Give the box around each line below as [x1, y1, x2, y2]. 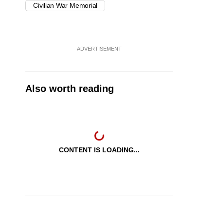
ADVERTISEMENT [76, 46, 122, 52]
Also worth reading [25, 83, 114, 94]
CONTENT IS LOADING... [58, 146, 140, 154]
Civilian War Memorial [33, 1, 98, 10]
